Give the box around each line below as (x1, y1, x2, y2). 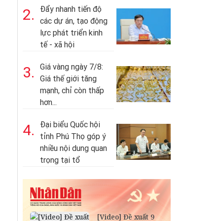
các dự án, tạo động (40, 16, 108, 26)
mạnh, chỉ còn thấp (40, 86, 104, 95)
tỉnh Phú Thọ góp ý (40, 132, 106, 141)
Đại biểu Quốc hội (40, 120, 100, 129)
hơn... (40, 98, 57, 107)
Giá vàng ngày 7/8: (40, 62, 103, 72)
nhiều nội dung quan (40, 144, 107, 153)
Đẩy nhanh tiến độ (40, 4, 102, 14)
